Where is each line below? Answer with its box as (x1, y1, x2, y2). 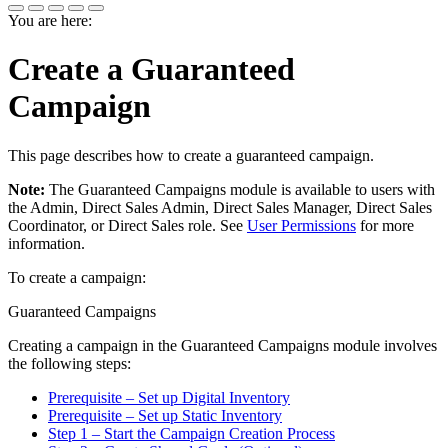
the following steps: (8, 354, 131, 372)
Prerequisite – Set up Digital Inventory (48, 388, 290, 406)
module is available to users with (226, 180, 435, 198)
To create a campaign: (8, 268, 146, 286)
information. (8, 234, 85, 252)
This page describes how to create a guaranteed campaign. (8, 146, 374, 164)
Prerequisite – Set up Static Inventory (48, 406, 282, 424)
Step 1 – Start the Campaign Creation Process (48, 424, 335, 442)
